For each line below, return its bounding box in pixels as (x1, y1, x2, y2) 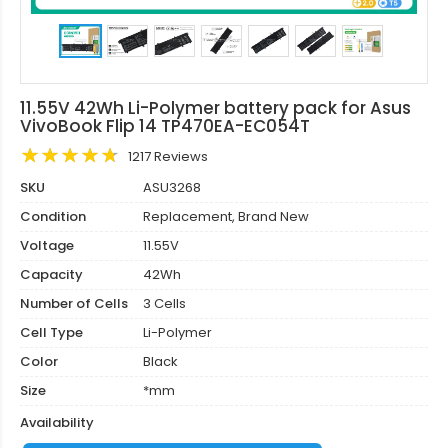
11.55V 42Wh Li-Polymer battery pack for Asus (20, 96, 411, 120)
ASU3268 (140, 178, 201, 197)
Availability (20, 413, 94, 432)
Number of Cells (20, 294, 128, 313)
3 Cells (140, 294, 186, 313)
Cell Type (20, 323, 83, 342)
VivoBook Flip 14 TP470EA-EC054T (20, 114, 310, 138)
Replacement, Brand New (140, 207, 309, 226)
